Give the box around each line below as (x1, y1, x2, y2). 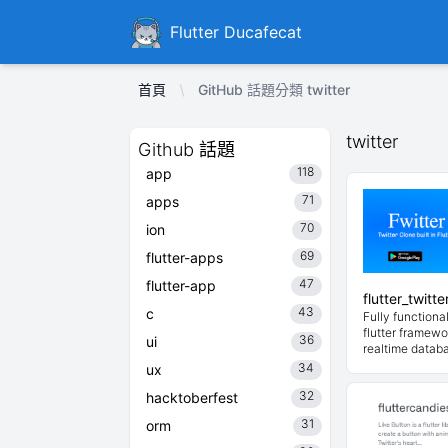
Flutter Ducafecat (170, 22, 302, 42)
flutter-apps (146, 249, 223, 266)
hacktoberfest (146, 389, 238, 406)
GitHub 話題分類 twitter (198, 81, 350, 98)
